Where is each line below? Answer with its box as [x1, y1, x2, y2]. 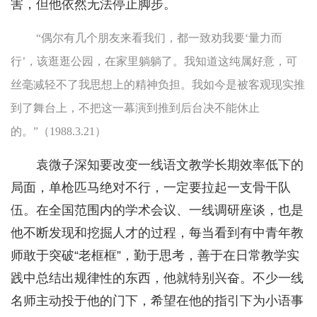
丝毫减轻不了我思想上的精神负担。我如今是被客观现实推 [11, 79, 305, 91]
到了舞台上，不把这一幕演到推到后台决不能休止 [11, 102, 260, 115]
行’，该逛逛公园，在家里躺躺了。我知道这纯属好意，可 [11, 55, 297, 68]
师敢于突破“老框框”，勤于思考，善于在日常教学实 [11, 248, 299, 263]
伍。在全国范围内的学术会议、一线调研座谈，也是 [11, 203, 304, 218]
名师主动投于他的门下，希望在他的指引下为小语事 [11, 294, 304, 309]
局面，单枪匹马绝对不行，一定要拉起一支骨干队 [11, 180, 291, 195]
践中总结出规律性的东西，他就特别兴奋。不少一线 [11, 271, 304, 286]
